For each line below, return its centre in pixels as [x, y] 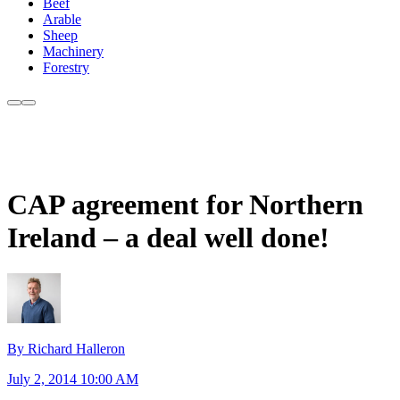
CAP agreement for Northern [185, 204]
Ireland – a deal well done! [168, 237]
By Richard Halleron [66, 348]
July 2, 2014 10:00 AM [73, 379]
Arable [62, 20]
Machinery [73, 52]
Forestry [66, 68]
